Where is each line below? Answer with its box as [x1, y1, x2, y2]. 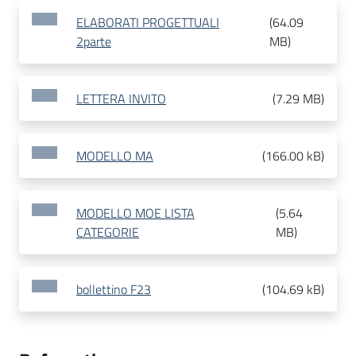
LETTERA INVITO [76, 89, 166, 109]
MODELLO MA [76, 146, 153, 166]
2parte [76, 32, 111, 52]
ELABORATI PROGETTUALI [76, 13, 219, 33]
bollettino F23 [76, 280, 151, 300]
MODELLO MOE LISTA [76, 203, 195, 223]
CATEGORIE [76, 222, 139, 242]
